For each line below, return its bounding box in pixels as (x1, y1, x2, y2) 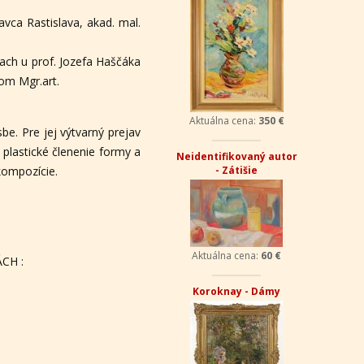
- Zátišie (215, 163, 258, 177)
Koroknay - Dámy (193, 284, 281, 298)
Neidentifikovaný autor (175, 149, 297, 163)
